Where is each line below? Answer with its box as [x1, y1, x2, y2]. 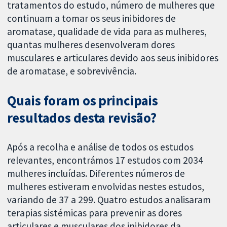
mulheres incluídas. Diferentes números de [7, 167, 185, 179]
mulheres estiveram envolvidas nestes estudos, [7, 180, 205, 193]
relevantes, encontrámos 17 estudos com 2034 [7, 154, 204, 166]
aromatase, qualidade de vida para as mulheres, [7, 25, 207, 38]
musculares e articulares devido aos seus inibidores [7, 52, 219, 64]
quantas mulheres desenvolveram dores [7, 39, 175, 51]
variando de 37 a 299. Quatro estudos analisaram [7, 193, 211, 206]
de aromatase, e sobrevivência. [7, 65, 137, 78]
